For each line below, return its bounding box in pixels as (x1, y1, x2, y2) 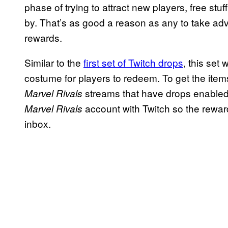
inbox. (24, 116, 51, 130)
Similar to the (24, 55, 83, 69)
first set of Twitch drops (83, 55, 183, 69)
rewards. (24, 30, 62, 44)
